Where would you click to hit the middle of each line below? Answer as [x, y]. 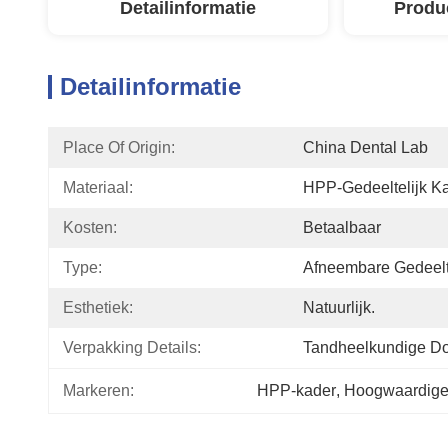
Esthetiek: [98, 307]
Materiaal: [98, 187]
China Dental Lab [365, 147]
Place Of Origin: [119, 147]
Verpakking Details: [132, 347]
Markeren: [98, 390]
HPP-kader [296, 390]
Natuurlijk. [339, 307]
